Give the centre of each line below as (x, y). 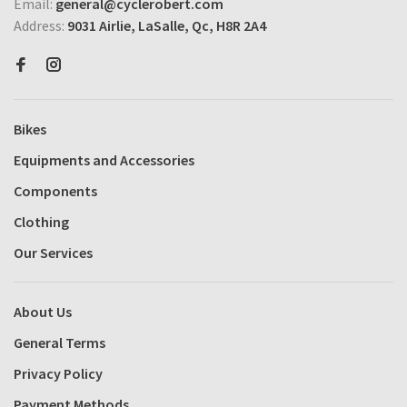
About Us (43, 312)
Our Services (53, 253)
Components (55, 191)
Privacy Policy (58, 373)
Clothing (41, 222)
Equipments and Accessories (104, 160)
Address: (40, 25)
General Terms (60, 342)
